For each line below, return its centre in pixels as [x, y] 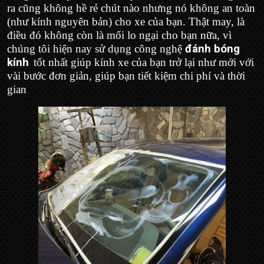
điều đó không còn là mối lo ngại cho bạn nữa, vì [119, 35]
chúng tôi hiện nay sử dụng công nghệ [96, 48]
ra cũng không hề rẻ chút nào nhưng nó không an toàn [131, 8]
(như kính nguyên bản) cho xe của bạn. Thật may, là [126, 21]
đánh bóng [212, 49]
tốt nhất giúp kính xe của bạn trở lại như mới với [144, 62]
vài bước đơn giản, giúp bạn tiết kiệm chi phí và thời [126, 75]
